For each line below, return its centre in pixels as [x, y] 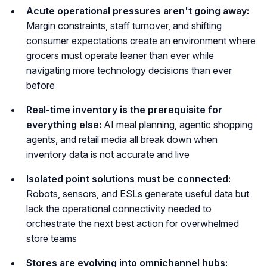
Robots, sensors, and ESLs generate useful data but [138, 193]
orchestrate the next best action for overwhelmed [133, 223]
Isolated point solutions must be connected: [128, 178]
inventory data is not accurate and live [108, 154]
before [41, 85]
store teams [52, 238]
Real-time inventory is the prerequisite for [124, 109]
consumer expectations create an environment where [141, 40]
